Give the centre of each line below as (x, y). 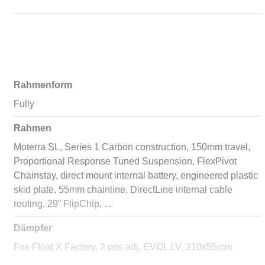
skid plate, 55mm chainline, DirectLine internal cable (123, 190)
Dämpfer (33, 228)
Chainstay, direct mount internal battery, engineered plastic (135, 175)
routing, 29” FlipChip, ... (62, 204)
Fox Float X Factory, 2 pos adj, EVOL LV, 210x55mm (123, 247)
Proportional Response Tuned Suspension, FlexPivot (125, 161)
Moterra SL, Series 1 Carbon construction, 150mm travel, (132, 147)
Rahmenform (43, 85)
